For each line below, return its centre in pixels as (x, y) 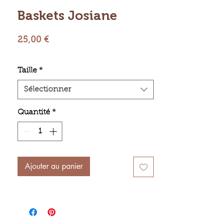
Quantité (34, 112)
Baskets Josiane (67, 16)
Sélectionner (47, 90)
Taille (27, 71)
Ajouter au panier (54, 166)
